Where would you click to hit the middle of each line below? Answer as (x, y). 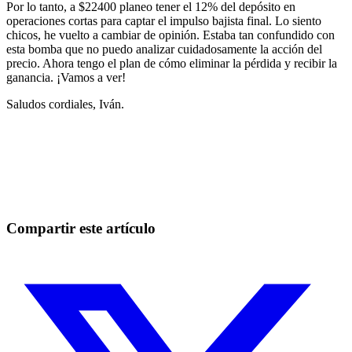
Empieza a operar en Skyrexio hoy (145, 154)
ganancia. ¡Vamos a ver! (66, 78)
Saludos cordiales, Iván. (65, 104)
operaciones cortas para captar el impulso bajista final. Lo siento (164, 21)
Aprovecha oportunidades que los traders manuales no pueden (160, 187)
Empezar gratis (43, 214)
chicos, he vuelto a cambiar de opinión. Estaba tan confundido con (170, 35)
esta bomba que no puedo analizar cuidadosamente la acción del (164, 49)
